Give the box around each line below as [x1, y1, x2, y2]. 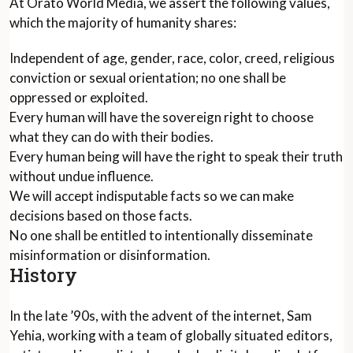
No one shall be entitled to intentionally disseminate [9, 227, 313, 243]
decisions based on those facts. [9, 207, 192, 224]
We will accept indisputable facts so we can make [9, 188, 294, 204]
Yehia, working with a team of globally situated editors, [9, 327, 333, 344]
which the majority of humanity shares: [9, 14, 236, 31]
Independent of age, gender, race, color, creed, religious [9, 50, 335, 66]
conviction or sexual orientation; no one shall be [9, 69, 286, 86]
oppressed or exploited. [9, 89, 148, 106]
